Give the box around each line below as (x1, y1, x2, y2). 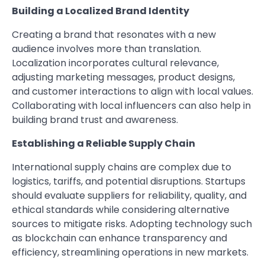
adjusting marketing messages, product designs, (12, 70, 235, 84)
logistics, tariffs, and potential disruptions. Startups (12, 174, 245, 188)
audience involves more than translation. (12, 42, 201, 56)
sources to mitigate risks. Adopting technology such (12, 217, 252, 231)
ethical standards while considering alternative (12, 203, 230, 216)
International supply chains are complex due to (12, 160, 231, 174)
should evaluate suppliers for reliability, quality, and (12, 189, 247, 202)
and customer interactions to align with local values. (12, 85, 253, 98)
